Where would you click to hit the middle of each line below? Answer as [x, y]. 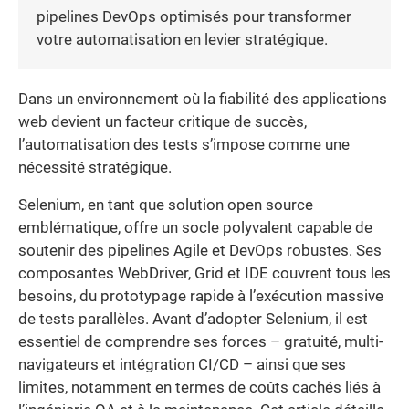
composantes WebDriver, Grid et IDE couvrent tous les [204, 274]
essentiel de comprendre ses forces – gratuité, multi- [201, 342]
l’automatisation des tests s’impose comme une [184, 144]
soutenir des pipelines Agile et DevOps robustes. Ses [200, 251]
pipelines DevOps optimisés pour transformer [194, 16]
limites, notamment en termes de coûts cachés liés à [199, 388]
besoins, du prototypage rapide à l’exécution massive [201, 297]
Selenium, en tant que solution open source [166, 205]
